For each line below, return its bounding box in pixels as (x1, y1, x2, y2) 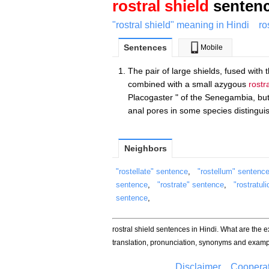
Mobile (200, 43, 223, 52)
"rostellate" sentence (116, 166, 188, 176)
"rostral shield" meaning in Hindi (112, 19, 249, 30)
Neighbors (124, 143, 167, 153)
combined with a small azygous (128, 79, 249, 89)
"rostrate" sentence (157, 180, 224, 189)
